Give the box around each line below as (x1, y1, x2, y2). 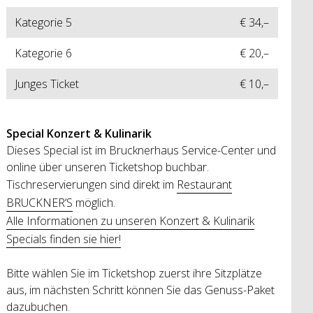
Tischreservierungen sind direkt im (6, 176, 177, 192)
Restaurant (176, 176, 232, 192)
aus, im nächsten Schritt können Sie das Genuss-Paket (6, 282, 275, 298)
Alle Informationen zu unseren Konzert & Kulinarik (6, 212, 254, 228)
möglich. (72, 194, 115, 210)
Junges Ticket (15, 76, 80, 92)
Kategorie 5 (15, 15, 73, 31)
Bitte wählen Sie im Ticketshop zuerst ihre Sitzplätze (6, 265, 262, 281)
